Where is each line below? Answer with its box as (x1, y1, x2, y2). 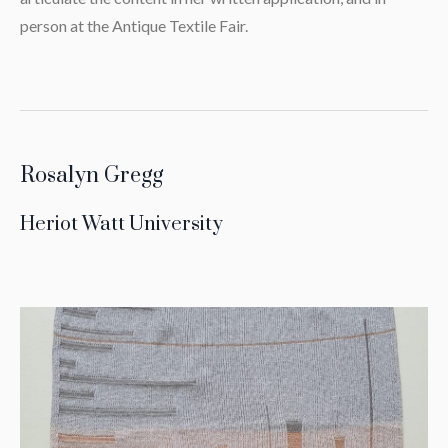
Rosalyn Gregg (19, 161, 163, 189)
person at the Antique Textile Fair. (19, 15, 248, 35)
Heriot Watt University (19, 211, 223, 237)
